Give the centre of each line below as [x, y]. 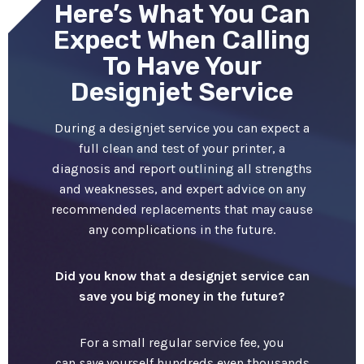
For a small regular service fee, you [182, 342]
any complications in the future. [182, 229]
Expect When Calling [182, 39]
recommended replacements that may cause [182, 209]
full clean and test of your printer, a [182, 148]
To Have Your [182, 65]
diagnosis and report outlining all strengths [182, 168]
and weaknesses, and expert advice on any [182, 188]
